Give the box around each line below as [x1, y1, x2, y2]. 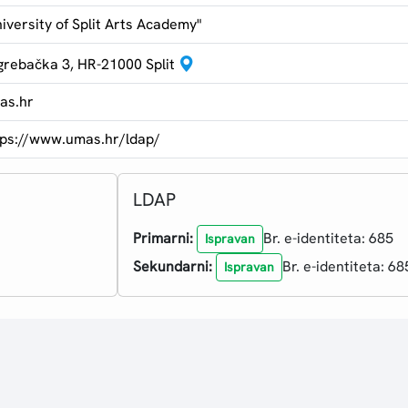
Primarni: [132, 229, 193, 249]
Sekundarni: [132, 257, 212, 277]
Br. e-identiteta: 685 [262, 229, 393, 249]
